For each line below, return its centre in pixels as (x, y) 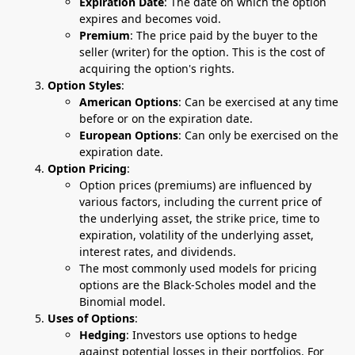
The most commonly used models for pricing (198, 268)
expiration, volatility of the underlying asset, (197, 235)
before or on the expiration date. (166, 118)
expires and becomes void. (150, 19)
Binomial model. (122, 302)
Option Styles (84, 85)
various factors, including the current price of (200, 202)
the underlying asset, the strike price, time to (199, 218)
